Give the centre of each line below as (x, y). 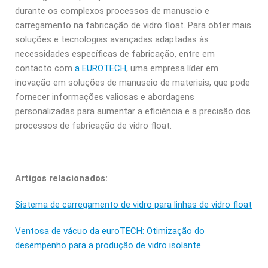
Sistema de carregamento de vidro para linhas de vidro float (133, 204)
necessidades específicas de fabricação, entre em (115, 54)
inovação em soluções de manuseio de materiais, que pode (133, 82)
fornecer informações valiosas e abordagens (105, 97)
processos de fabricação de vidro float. (93, 125)
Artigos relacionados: (63, 178)
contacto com (45, 68)
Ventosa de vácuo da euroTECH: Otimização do (110, 231)
